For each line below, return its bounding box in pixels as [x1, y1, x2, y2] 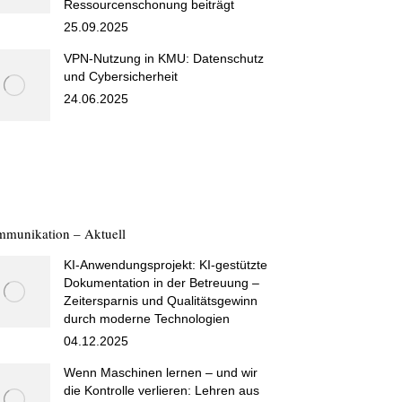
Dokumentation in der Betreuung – [64, 275, 259, 290]
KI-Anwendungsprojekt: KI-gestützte [64, 258, 267, 272]
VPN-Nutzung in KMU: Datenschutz [64, 51, 264, 66]
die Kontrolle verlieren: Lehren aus [64, 383, 259, 398]
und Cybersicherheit [64, 69, 178, 83]
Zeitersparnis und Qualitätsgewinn [64, 293, 258, 308]
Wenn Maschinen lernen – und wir [64, 365, 258, 380]
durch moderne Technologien [64, 311, 230, 326]
